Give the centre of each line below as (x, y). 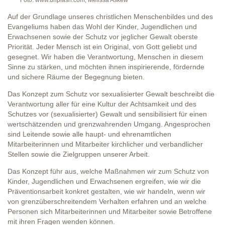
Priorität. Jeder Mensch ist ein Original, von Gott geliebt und (102, 47)
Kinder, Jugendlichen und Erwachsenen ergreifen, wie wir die (104, 182)
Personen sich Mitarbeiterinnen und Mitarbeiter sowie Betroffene (110, 212)
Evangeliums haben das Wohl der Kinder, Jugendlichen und (102, 27)
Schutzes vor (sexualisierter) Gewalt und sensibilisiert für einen (107, 114)
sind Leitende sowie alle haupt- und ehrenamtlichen (89, 134)
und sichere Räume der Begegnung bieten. (76, 77)
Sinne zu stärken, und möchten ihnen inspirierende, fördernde (106, 67)
